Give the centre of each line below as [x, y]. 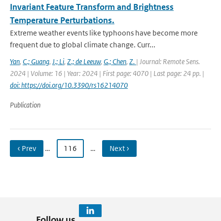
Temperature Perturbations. [62, 20]
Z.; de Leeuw [84, 61]
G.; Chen [115, 61]
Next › [119, 148]
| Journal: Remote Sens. [168, 61]
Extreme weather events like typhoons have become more [104, 33]
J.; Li [58, 61]
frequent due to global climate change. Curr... [83, 45]
